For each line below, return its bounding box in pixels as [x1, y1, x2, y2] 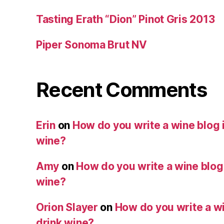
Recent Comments [36, 77, 207, 102]
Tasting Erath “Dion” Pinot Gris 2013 [36, 12, 215, 25]
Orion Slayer [36, 200, 98, 213]
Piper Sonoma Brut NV [36, 38, 147, 51]
